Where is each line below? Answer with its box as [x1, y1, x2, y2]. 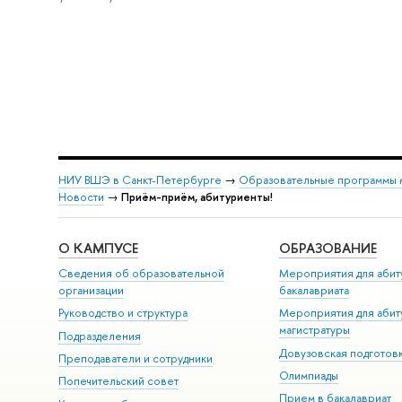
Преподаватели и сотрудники [57, 350, 213, 366]
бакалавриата [279, 282, 350, 298]
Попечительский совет [57, 373, 179, 389]
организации [57, 282, 124, 298]
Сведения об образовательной [57, 265, 224, 281]
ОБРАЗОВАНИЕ [279, 239, 378, 258]
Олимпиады [279, 367, 339, 383]
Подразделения [57, 328, 141, 344]
